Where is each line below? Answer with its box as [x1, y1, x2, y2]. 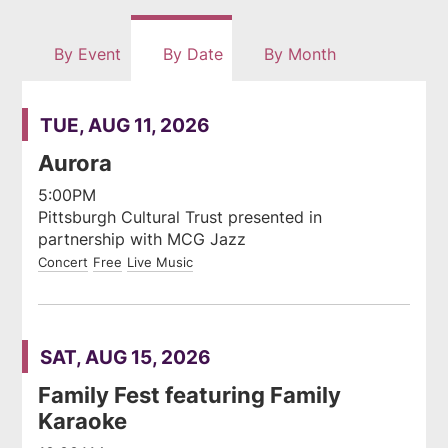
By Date [157, 42, 223, 65]
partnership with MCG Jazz [38, 228, 247, 251]
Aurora [38, 147, 113, 179]
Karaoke [38, 405, 128, 437]
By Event [49, 42, 122, 65]
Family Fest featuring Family [38, 379, 342, 411]
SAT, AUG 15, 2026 [39, 343, 211, 371]
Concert [38, 253, 89, 272]
